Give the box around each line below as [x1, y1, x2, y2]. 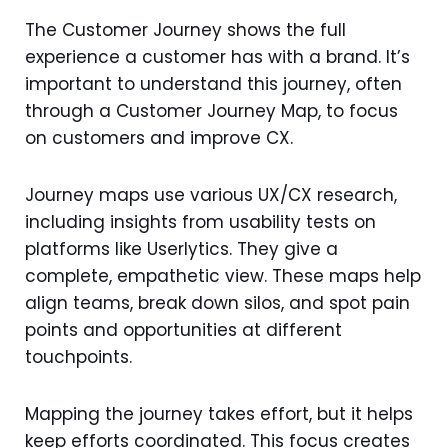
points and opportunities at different [25, 318, 342, 342]
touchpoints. [25, 345, 132, 369]
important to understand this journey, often [25, 72, 402, 96]
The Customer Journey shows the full [25, 18, 346, 42]
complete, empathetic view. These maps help [25, 264, 421, 288]
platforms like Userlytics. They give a [25, 237, 338, 261]
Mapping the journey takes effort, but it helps [25, 402, 413, 426]
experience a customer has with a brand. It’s [25, 45, 410, 69]
